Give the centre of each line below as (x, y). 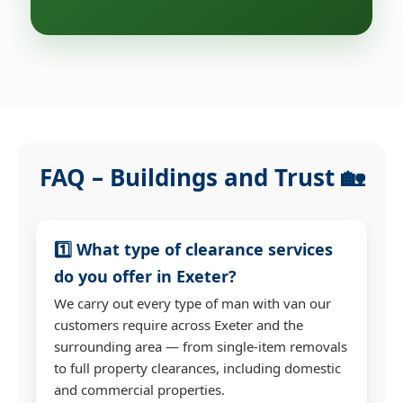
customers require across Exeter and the (179, 324)
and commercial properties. (139, 389)
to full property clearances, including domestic (197, 367)
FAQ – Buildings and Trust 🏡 (201, 177)
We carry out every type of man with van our (193, 303)
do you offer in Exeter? (145, 276)
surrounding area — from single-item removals (201, 346)
